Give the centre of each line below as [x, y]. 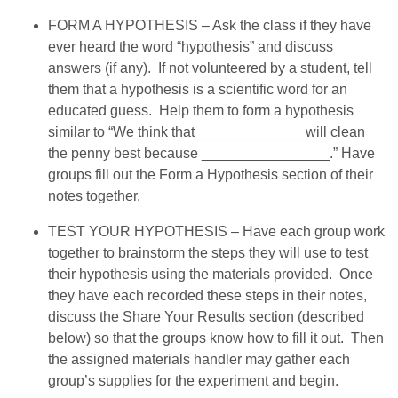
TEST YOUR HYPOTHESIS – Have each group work [217, 231]
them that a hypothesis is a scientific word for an [198, 89]
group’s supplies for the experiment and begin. [194, 380]
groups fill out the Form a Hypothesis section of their [211, 174]
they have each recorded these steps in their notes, [208, 295]
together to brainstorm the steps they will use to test [208, 252]
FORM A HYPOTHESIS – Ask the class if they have [210, 25]
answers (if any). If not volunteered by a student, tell [211, 68]
